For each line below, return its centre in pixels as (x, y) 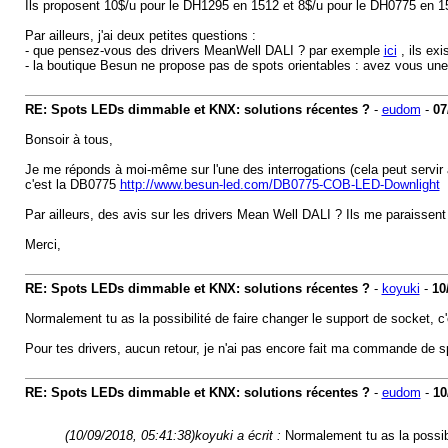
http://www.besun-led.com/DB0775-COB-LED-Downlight (279, 184)
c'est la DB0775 (72, 184)
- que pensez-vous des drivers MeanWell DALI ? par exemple (204, 50)
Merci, (42, 244)
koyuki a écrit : (239, 435)
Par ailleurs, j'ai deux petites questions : (140, 35)
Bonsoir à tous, (68, 139)
